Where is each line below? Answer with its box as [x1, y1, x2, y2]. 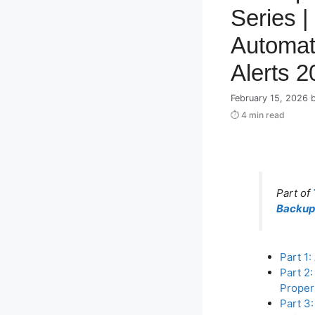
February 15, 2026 [231, 92, 308, 103]
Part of [276, 186, 313, 200]
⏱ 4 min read [231, 109, 285, 120]
